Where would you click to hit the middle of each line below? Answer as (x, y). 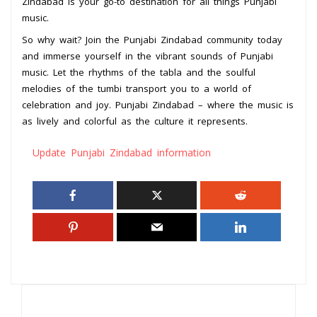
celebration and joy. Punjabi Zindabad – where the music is (158, 104)
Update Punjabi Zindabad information (122, 152)
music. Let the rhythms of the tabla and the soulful (139, 72)
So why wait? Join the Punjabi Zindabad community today (152, 39)
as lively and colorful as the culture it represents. (135, 121)
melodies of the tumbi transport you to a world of (137, 88)
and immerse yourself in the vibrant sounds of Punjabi (148, 56)
